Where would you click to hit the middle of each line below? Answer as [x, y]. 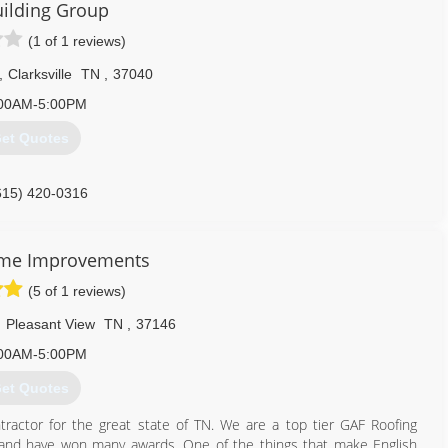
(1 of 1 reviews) [77, 41]
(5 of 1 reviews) [77, 291]
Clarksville [40, 74]
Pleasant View [50, 324]
